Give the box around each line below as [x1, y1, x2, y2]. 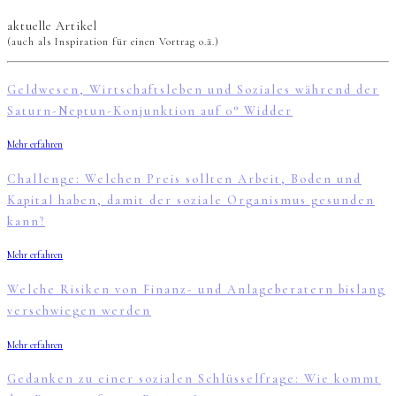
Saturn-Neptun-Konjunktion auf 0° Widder [7, 103, 293, 118]
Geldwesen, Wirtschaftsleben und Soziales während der [7, 81, 379, 97]
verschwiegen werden [7, 302, 151, 318]
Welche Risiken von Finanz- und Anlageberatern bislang [7, 281, 385, 297]
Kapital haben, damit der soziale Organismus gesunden [7, 192, 375, 208]
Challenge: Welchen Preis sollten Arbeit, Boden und [7, 171, 362, 187]
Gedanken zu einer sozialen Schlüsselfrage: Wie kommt [7, 371, 381, 387]
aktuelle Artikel [7, 18, 97, 34]
